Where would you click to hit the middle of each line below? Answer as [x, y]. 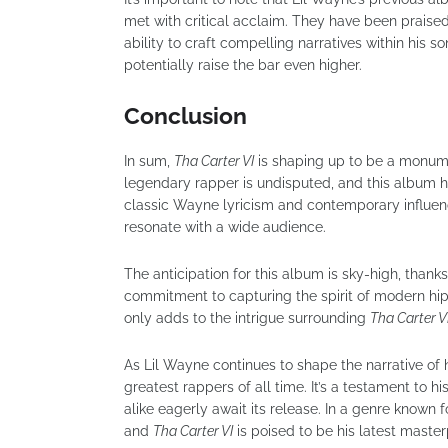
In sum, [149, 160]
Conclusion [185, 115]
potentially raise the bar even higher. [243, 64]
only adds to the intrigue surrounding [247, 317]
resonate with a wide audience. [225, 226]
